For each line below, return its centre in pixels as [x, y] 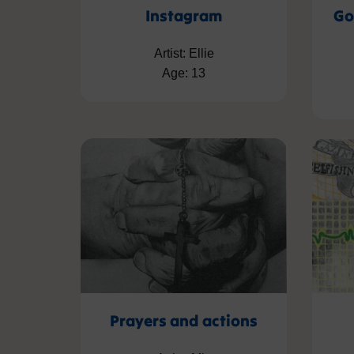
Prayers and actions [184, 320]
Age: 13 [184, 73]
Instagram [184, 16]
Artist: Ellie [184, 54]
